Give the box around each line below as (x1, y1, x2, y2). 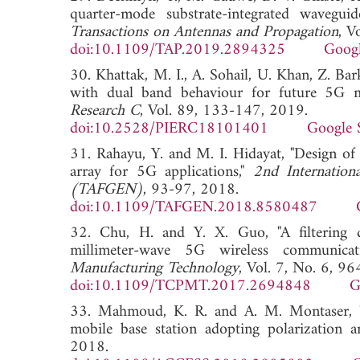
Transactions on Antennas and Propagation (70, 18, 338, 47)
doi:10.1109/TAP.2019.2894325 (70, 35, 285, 64)
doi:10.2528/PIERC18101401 (70, 114, 268, 143)
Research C (70, 96, 140, 125)
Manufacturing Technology (70, 254, 239, 283)
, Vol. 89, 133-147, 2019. (140, 96, 308, 125)
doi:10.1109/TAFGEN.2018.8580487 (70, 193, 317, 222)
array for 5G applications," (70, 157, 253, 186)
